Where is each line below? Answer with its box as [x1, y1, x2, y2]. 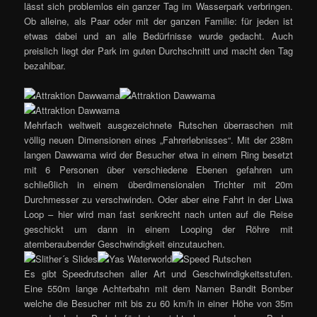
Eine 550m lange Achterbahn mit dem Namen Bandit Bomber [24, 281, 293, 295]
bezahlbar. [24, 58, 67, 72]
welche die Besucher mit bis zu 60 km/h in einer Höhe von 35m [24, 296, 293, 310]
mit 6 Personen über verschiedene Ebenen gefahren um [24, 162, 293, 176]
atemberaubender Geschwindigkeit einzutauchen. [24, 236, 226, 250]
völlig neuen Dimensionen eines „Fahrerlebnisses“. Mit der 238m [24, 132, 293, 146]
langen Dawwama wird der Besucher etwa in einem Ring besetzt [24, 147, 293, 161]
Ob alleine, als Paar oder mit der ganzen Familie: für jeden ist [24, 13, 293, 28]
